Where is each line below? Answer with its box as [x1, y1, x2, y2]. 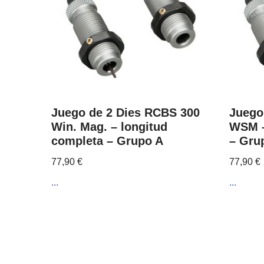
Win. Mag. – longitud [51, 120, 167, 133]
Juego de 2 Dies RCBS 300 [51, 105, 200, 119]
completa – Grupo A [51, 134, 163, 147]
